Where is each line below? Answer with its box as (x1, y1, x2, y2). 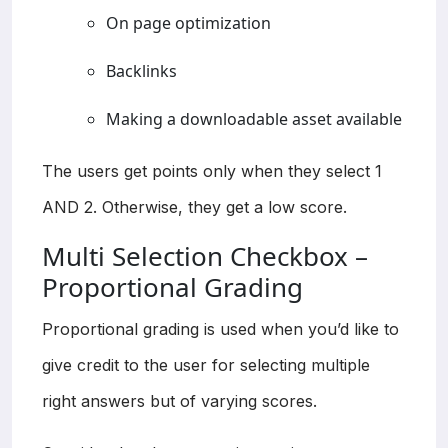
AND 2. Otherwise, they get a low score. (42, 196, 347, 217)
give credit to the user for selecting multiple (42, 354, 370, 375)
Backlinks (106, 59, 177, 82)
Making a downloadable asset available (106, 107, 402, 130)
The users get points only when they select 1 (42, 160, 382, 181)
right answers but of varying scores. (42, 390, 317, 411)
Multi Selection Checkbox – (42, 237, 368, 274)
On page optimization (106, 11, 271, 34)
